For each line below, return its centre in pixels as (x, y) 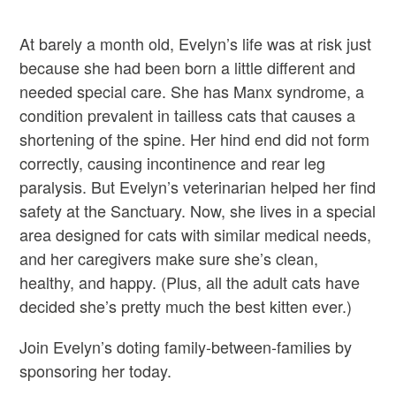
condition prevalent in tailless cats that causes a (187, 114)
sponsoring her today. (95, 370)
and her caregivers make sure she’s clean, (169, 258)
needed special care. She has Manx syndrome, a (192, 91)
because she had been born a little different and (187, 67)
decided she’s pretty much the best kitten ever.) (186, 305)
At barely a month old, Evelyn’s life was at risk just (195, 43)
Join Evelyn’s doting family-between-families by (186, 346)
